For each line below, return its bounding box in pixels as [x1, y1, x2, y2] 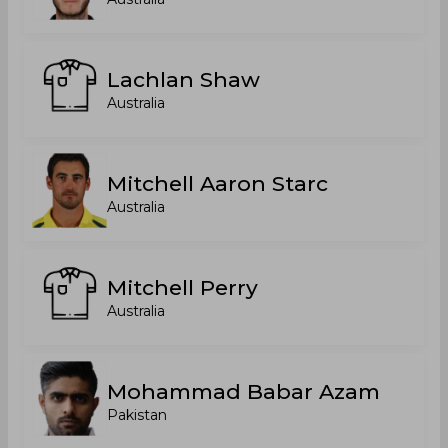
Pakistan [107, 406, 167, 424]
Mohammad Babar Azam [107, 379, 380, 404]
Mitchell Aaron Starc [107, 171, 328, 196]
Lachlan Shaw [107, 67, 260, 92]
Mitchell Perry [107, 275, 258, 300]
